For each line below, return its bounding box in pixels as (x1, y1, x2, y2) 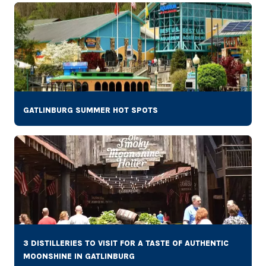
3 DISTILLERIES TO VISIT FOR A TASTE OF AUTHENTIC (23, 238, 229, 248)
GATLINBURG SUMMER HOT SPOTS (23, 105, 158, 115)
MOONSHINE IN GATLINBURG (23, 251, 135, 261)
